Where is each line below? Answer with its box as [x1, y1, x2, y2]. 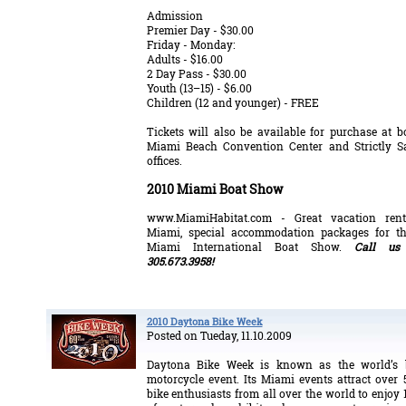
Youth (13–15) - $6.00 [146, 81, 252, 95]
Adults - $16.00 [146, 52, 223, 66]
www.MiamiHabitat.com [146, 210, 281, 226]
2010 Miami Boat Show [146, 180, 284, 198]
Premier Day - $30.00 [146, 23, 254, 37]
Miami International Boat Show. [146, 239, 355, 255]
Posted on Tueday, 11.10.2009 [146, 328, 292, 343]
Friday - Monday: [146, 37, 235, 52]
